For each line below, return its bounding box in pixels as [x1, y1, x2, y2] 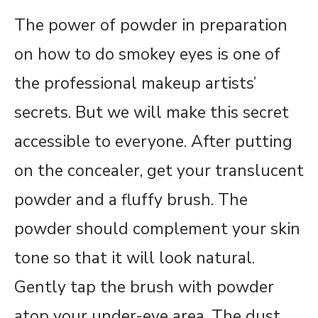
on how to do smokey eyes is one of [14, 43, 280, 65]
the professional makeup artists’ [14, 72, 256, 94]
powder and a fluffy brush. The [14, 188, 248, 211]
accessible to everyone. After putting [14, 130, 292, 153]
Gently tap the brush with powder [14, 275, 274, 298]
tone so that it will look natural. [14, 246, 255, 269]
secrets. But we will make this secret [14, 101, 289, 124]
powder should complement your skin [14, 217, 300, 240]
